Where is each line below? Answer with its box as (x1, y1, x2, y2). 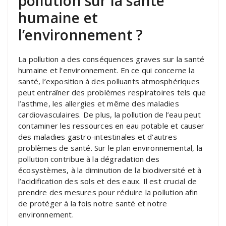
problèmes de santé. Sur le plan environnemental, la (18, 142, 203, 153)
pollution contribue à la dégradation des (18, 153, 159, 164)
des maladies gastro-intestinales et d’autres (18, 131, 177, 142)
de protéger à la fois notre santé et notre (18, 198, 167, 208)
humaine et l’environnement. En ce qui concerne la (18, 65, 195, 75)
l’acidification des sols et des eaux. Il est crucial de (18, 176, 197, 186)
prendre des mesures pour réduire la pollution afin (18, 187, 198, 197)
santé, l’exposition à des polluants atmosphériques (18, 76, 200, 86)
